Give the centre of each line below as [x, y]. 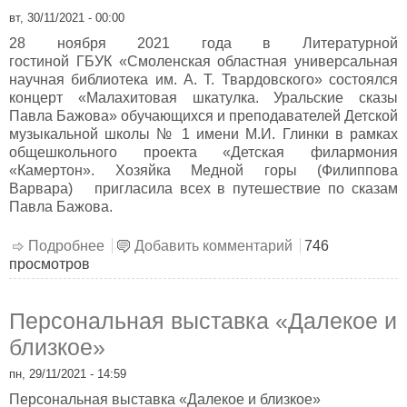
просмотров [50, 263]
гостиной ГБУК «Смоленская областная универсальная [203, 62]
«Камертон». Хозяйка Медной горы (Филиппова [203, 171]
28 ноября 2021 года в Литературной [203, 44]
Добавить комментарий [213, 245]
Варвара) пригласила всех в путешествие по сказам [203, 189]
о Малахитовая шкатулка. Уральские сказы [249, 245]
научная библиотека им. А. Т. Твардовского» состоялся [203, 80]
